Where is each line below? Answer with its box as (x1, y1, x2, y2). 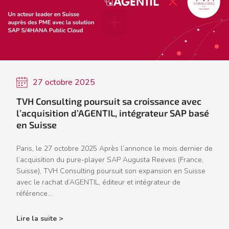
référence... (16, 189, 52, 199)
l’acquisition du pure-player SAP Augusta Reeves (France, (16, 155, 203, 165)
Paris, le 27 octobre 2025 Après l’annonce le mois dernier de (16, 144, 213, 154)
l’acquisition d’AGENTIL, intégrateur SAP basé (16, 107, 209, 119)
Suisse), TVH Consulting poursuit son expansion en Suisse (16, 166, 205, 176)
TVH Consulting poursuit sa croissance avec (16, 95, 201, 107)
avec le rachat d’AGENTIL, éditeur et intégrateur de (16, 177, 180, 188)
